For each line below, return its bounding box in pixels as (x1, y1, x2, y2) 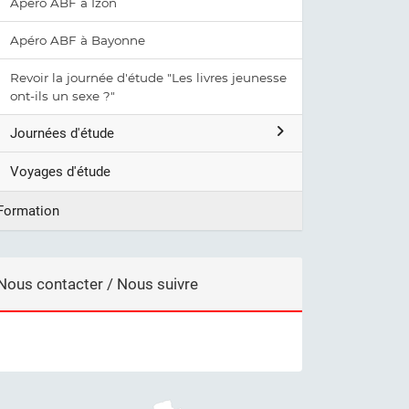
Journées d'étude (10, 125, 114, 142)
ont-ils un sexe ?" (10, 89, 115, 103)
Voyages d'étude (10, 163, 110, 180)
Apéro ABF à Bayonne (10, 33, 145, 47)
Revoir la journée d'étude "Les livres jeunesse (10, 70, 287, 85)
